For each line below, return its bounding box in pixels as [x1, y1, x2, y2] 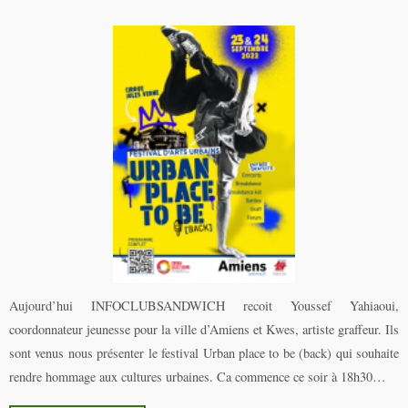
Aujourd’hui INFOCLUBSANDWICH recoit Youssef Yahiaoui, [9, 297, 399, 315]
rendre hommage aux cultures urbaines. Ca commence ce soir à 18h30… [9, 368, 385, 386]
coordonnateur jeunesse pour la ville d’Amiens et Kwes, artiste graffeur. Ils [9, 321, 399, 339]
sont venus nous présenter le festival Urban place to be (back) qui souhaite [9, 344, 399, 362]
